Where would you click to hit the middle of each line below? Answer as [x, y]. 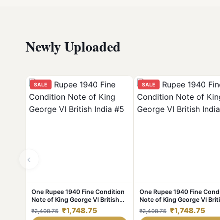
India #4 [151, 207]
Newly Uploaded [73, 46]
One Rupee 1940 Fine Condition [78, 192]
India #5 [43, 207]
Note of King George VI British [75, 200]
